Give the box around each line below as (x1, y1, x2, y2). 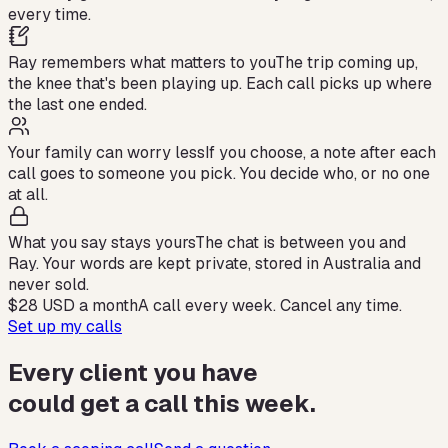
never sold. (8, 273, 89, 295)
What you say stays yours (8, 231, 195, 253)
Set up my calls (8, 315, 122, 337)
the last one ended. (8, 93, 147, 115)
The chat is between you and (195, 231, 406, 253)
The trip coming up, (275, 51, 418, 73)
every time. (8, 3, 91, 25)
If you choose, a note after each (205, 141, 436, 163)
